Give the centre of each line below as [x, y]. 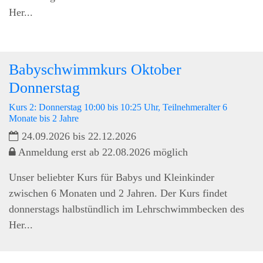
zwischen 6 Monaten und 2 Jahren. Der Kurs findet [118, 193]
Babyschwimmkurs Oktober [95, 69]
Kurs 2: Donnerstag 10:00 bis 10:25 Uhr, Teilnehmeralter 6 [118, 107]
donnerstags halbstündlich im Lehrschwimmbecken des [127, 209]
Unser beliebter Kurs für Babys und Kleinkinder [112, 177]
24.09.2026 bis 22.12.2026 [77, 136]
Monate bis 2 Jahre [44, 118]
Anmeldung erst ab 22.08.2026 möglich [102, 152]
